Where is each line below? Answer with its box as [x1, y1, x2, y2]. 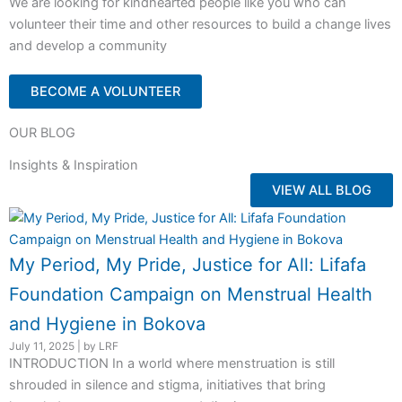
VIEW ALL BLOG [272, 181, 371, 198]
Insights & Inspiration [9, 156, 138, 173]
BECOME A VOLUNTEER [31, 83, 180, 100]
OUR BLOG [9, 124, 75, 141]
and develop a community [9, 37, 167, 54]
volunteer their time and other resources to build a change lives [9, 15, 391, 32]
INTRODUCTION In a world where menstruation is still [9, 354, 335, 371]
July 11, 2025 [9, 338, 74, 353]
